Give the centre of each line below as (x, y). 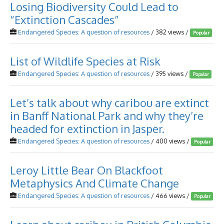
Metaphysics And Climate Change (94, 183)
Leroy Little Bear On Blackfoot (86, 170)
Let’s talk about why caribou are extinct (109, 102)
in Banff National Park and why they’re (107, 115)
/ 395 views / (169, 73)
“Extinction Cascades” (64, 19)
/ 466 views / (170, 195)
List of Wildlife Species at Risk (85, 61)
